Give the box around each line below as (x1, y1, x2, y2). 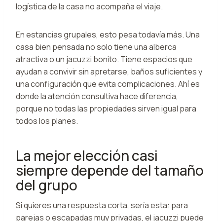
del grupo (16, 175, 77, 194)
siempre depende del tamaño (16, 160, 204, 180)
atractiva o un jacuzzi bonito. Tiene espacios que (16, 53, 192, 65)
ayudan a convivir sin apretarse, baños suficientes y (16, 66, 202, 77)
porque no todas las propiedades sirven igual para (16, 103, 196, 114)
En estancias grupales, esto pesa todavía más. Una (16, 29, 200, 40)
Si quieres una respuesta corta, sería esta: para (16, 199, 188, 211)
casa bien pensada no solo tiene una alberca (16, 41, 177, 52)
